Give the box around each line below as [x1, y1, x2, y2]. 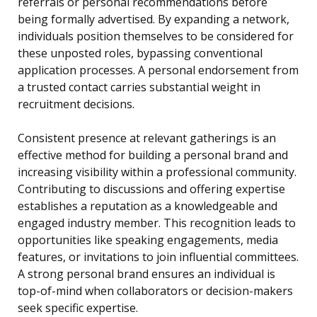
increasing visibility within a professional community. [18, 164, 296, 180]
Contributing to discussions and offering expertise [18, 181, 285, 197]
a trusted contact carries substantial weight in [18, 79, 260, 96]
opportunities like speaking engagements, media [18, 232, 278, 248]
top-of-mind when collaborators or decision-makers [18, 283, 293, 299]
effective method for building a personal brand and [18, 147, 288, 163]
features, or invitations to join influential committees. [18, 249, 299, 265]
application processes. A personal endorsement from [18, 62, 299, 79]
